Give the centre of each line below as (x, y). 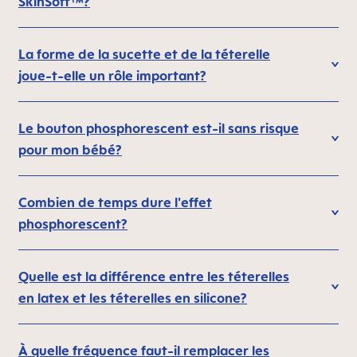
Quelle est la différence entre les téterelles (154, 277)
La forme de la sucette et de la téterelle (144, 54)
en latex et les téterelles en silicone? (133, 298)
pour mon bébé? (70, 150)
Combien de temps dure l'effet (115, 202)
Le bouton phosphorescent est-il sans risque (159, 128)
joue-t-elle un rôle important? (112, 76)
